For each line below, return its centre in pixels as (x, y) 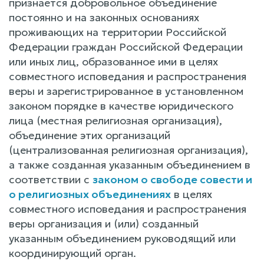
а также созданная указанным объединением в (130, 164)
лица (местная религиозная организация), (115, 120)
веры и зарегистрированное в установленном (126, 91)
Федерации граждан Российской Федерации (126, 47)
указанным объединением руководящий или (122, 238)
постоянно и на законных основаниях (104, 17)
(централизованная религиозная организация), (128, 150)
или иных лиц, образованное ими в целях (113, 61)
